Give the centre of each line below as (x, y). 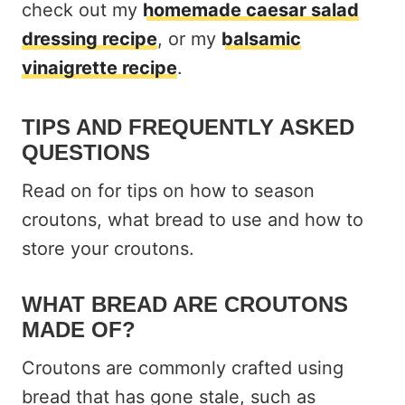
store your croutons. (108, 248)
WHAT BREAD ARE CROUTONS (185, 304)
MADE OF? (79, 329)
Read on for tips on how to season (168, 190)
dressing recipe (89, 38)
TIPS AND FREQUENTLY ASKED (188, 127)
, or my (189, 38)
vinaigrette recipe (99, 67)
